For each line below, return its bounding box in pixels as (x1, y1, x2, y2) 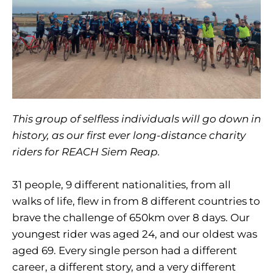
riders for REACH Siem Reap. (12, 146, 160, 158)
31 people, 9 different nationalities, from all (12, 179, 231, 191)
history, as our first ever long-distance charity (12, 129, 246, 141)
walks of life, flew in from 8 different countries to (12, 195, 260, 207)
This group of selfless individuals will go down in (12, 113, 261, 125)
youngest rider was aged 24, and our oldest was (12, 228, 257, 240)
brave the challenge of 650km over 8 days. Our (12, 211, 250, 224)
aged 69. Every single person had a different (12, 244, 237, 257)
